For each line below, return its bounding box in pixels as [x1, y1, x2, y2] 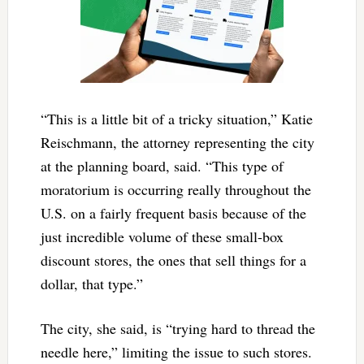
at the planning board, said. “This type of [40, 155, 284, 175]
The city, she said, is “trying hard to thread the [40, 318, 315, 338]
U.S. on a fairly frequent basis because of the [40, 202, 306, 223]
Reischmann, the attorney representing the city [40, 132, 314, 152]
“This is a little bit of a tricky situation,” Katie [40, 108, 313, 128]
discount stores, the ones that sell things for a [40, 249, 306, 270]
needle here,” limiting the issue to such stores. [40, 341, 312, 362]
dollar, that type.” [40, 273, 148, 293]
